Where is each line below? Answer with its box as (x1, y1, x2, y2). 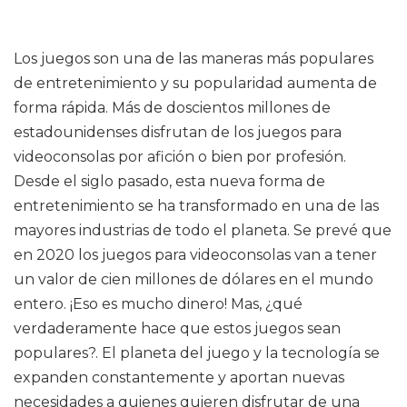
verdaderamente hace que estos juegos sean (14, 320, 341, 337)
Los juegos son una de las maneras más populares (14, 50, 373, 67)
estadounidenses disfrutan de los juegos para (14, 124, 342, 141)
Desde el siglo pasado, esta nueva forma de (14, 173, 325, 190)
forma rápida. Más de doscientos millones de (14, 99, 331, 116)
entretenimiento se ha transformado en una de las (14, 197, 379, 214)
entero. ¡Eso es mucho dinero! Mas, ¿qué (14, 295, 303, 313)
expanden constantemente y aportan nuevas (14, 369, 344, 386)
